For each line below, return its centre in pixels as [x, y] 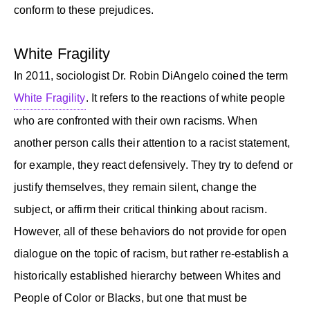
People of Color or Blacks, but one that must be [130, 298]
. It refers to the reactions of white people [185, 98]
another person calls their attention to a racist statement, [152, 143]
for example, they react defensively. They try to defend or [153, 165]
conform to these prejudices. [84, 10]
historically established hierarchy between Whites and [148, 275]
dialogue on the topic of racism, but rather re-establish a [151, 253]
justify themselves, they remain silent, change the [136, 187]
